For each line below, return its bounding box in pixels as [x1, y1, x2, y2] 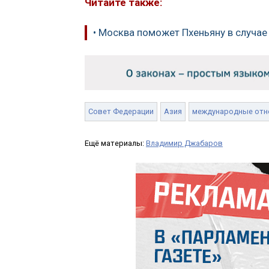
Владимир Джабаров [146, 139, 223, 148]
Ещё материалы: [85, 139, 146, 148]
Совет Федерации [88, 107, 154, 116]
